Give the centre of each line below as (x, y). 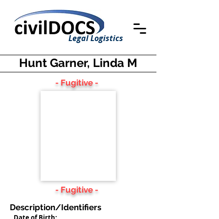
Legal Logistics (96, 38)
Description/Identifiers (55, 207)
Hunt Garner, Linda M (78, 63)
